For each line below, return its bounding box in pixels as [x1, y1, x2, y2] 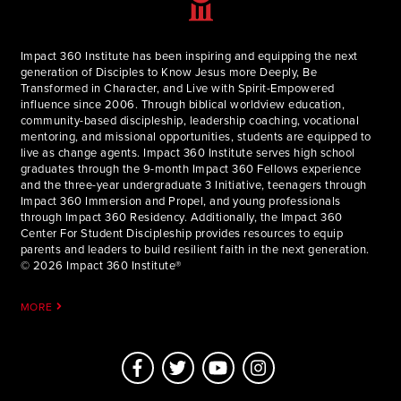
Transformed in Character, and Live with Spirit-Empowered [20, 81, 335, 96]
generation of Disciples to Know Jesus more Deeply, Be [20, 64, 318, 80]
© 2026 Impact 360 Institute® [20, 258, 182, 273]
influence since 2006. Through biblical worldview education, [20, 97, 346, 112]
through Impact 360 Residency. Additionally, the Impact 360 [20, 209, 343, 225]
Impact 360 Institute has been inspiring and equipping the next [20, 48, 358, 64]
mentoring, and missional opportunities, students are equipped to [20, 129, 371, 144]
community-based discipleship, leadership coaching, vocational [20, 113, 360, 128]
